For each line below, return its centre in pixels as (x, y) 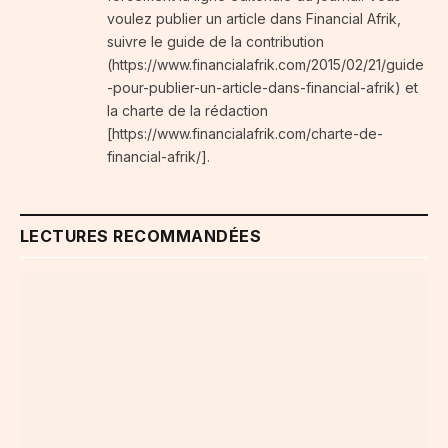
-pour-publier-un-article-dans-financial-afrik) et (262, 88)
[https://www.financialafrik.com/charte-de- (245, 134)
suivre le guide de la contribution (215, 42)
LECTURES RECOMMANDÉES (141, 236)
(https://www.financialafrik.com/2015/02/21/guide (265, 65)
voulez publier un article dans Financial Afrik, (254, 19)
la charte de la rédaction (187, 111)
